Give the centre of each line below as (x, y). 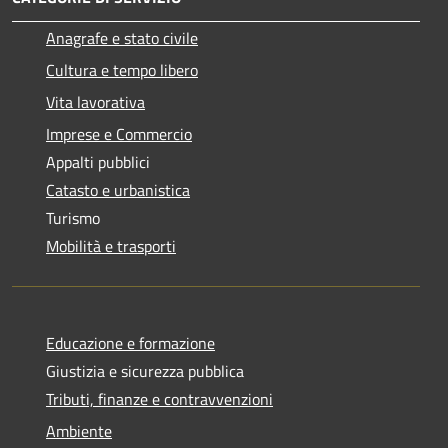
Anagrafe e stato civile (122, 38)
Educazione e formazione (130, 343)
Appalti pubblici (98, 162)
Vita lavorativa (95, 102)
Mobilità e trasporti (111, 246)
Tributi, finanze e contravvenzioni (159, 399)
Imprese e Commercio (119, 134)
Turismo (73, 218)
